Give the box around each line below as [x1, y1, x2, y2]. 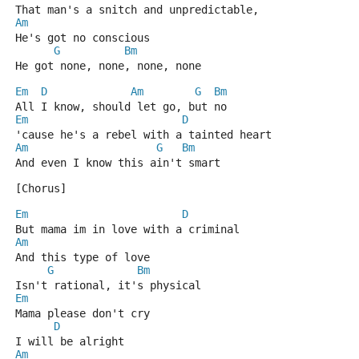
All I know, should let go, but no [15, 100, 227, 113]
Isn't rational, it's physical [15, 279, 201, 292]
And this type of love [15, 251, 150, 264]
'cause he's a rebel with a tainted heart [15, 128, 272, 141]
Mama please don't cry [15, 307, 150, 320]
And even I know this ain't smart [15, 156, 220, 169]
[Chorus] [15, 182, 67, 195]
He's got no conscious [15, 31, 150, 44]
